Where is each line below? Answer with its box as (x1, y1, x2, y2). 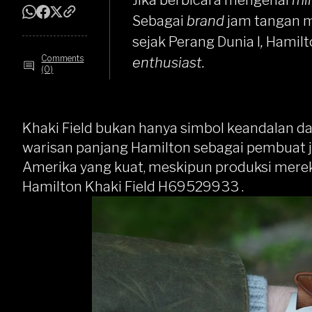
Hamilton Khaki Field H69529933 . (22, 178, 244, 195)
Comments (41, 53, 84, 63)
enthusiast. (132, 54, 205, 71)
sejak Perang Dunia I (132, 33, 260, 50)
